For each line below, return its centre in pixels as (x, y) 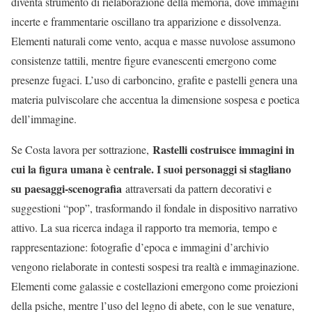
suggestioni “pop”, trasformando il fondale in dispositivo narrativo (154, 208)
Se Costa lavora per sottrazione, (82, 150)
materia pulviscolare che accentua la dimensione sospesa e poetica (155, 100)
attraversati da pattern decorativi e (197, 189)
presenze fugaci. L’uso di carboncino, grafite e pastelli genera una (154, 80)
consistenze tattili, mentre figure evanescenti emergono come (144, 61)
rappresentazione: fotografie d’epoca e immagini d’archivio (140, 247)
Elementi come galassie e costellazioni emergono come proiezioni (155, 286)
